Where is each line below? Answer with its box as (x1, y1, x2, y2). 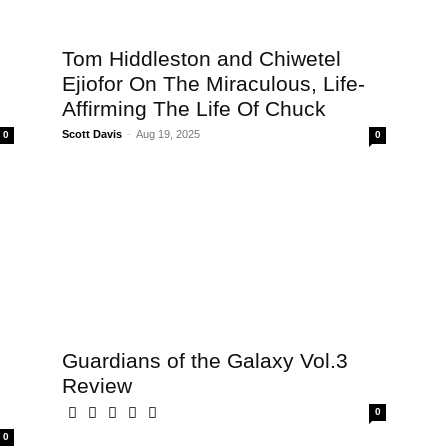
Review (62, 374, 132, 397)
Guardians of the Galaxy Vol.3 (62, 349, 348, 372)
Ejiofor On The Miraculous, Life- (62, 72, 365, 95)
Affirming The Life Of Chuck (62, 97, 326, 120)
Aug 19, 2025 (136, 128, 200, 140)
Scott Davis (62, 128, 122, 140)
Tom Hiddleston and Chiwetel (62, 47, 341, 70)
